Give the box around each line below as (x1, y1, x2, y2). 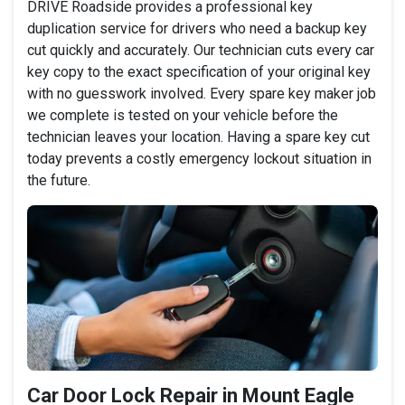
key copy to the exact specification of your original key (27, 62, 371, 80)
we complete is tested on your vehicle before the (27, 106, 338, 124)
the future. (27, 171, 90, 189)
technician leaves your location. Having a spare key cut (27, 127, 370, 146)
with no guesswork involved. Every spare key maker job (27, 84, 376, 102)
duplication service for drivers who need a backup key (27, 19, 367, 37)
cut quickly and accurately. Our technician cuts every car (27, 41, 374, 59)
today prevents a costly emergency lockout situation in (27, 149, 372, 167)
